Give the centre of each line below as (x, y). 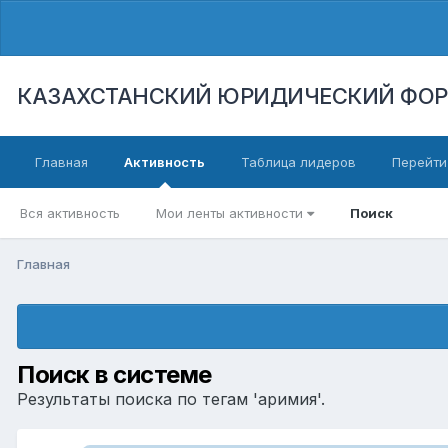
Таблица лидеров (298, 162)
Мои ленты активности (231, 213)
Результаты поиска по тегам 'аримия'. (171, 398)
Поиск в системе (114, 374)
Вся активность (70, 213)
